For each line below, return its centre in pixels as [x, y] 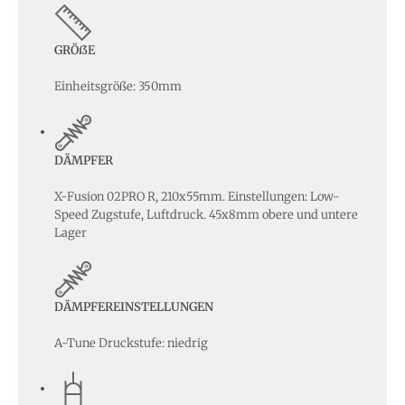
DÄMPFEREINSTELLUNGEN [134, 306]
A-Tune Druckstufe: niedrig [131, 343]
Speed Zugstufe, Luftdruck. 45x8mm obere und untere [206, 214]
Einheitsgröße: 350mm [118, 86]
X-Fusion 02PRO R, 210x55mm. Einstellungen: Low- [197, 196]
